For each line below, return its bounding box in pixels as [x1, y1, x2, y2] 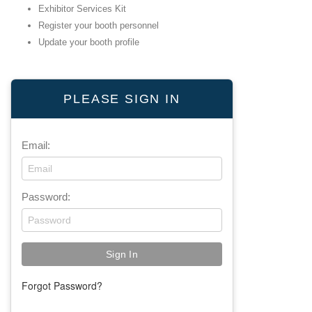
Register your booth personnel [38, 19, 159, 31]
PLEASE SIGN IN [63, 91, 180, 106]
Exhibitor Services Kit [38, 3, 126, 14]
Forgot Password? [22, 279, 102, 293]
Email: [22, 139, 50, 151]
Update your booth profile [38, 36, 139, 47]
